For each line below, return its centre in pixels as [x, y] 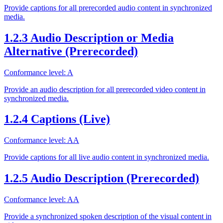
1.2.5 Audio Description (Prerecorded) [102, 178]
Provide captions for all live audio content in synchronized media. [107, 157]
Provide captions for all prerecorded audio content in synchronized [108, 7]
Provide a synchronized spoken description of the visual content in [108, 217]
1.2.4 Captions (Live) [57, 119]
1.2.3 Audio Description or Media [89, 38]
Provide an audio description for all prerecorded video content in [105, 89]
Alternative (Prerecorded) [71, 51]
